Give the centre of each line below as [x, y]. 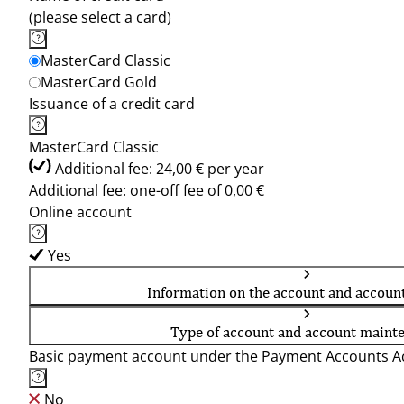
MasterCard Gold [99, 82]
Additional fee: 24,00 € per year [160, 169]
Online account [80, 212]
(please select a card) [100, 17]
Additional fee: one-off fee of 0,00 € [147, 190]
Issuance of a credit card [112, 104]
